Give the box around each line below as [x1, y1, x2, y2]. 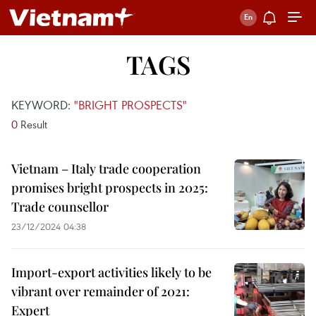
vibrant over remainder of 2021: [11, 283, 190, 300]
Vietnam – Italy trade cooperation [11, 160, 201, 177]
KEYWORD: [11, 97, 74, 113]
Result [18, 117, 47, 131]
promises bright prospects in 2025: [11, 179, 208, 196]
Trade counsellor [11, 198, 109, 215]
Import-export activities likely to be [11, 264, 212, 281]
